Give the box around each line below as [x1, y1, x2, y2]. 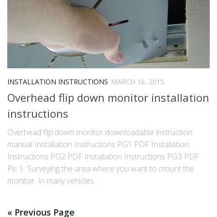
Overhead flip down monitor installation [7, 90, 209, 105]
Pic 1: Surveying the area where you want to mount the [7, 163, 194, 174]
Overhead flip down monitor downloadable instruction [7, 126, 192, 138]
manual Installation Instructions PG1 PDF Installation [7, 139, 189, 150]
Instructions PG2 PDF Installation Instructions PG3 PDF [7, 151, 199, 162]
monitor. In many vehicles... [7, 175, 98, 186]
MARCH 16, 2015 [111, 77, 164, 86]
